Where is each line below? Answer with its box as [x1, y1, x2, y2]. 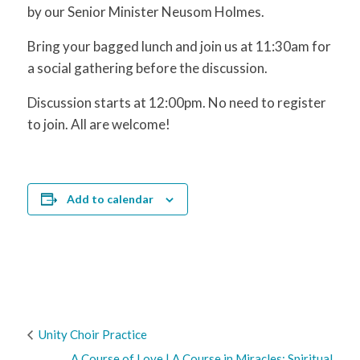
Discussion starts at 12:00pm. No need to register [27, 93, 326, 111]
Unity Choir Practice [35, 327, 147, 342]
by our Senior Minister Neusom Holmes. [27, 2, 264, 20]
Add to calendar [67, 191, 154, 206]
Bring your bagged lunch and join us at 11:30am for [27, 37, 331, 55]
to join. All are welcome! [27, 115, 170, 133]
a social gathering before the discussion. [27, 59, 270, 76]
